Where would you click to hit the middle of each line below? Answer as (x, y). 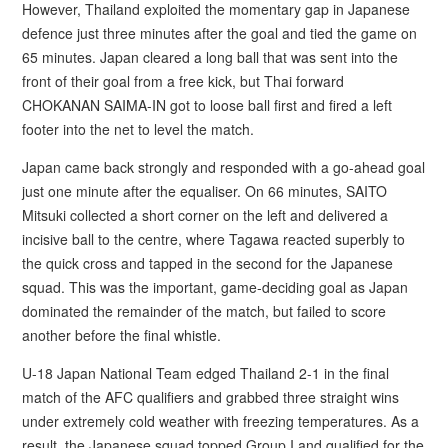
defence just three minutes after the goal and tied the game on (220, 32)
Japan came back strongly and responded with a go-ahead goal (224, 166)
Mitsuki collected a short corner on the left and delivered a (205, 214)
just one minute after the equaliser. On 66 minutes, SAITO (205, 190)
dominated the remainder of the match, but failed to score (204, 310)
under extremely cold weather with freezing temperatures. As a (221, 420)
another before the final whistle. (122, 334)
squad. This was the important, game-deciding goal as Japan (215, 286)
